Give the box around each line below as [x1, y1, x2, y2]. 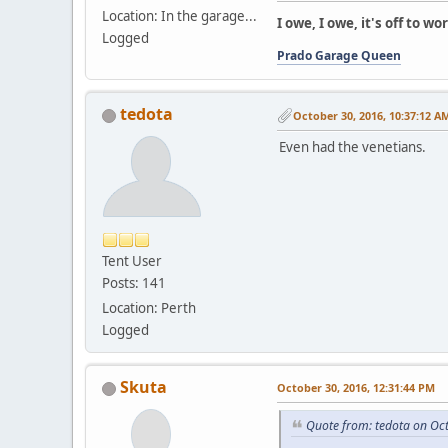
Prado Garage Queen [277, 46, 401, 64]
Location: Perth [102, 298, 196, 317]
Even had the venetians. [279, 138, 426, 157]
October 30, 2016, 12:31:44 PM [277, 379, 435, 395]
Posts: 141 [102, 273, 166, 292]
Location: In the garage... [102, 7, 257, 26]
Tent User [102, 251, 162, 270]
